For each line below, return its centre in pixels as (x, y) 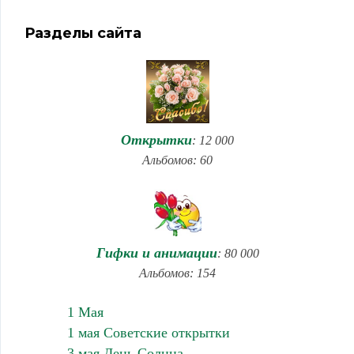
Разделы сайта (83, 33)
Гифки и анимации (156, 253)
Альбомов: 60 (177, 160)
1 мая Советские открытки (148, 333)
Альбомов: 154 (177, 273)
